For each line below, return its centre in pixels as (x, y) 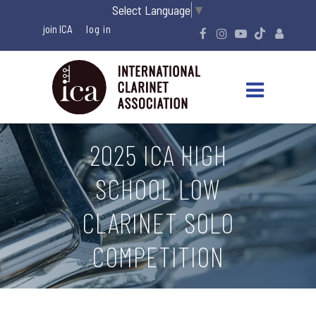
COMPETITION (158, 256)
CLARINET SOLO (158, 222)
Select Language (151, 10)
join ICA (58, 29)
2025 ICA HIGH (158, 154)
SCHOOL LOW (158, 188)
